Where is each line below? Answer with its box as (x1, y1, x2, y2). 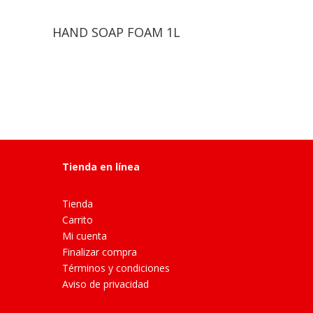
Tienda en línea (62, 160, 140, 174)
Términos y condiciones (62, 261, 170, 275)
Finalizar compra (62, 245, 138, 259)
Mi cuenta (62, 228, 108, 242)
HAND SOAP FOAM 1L (52, 23, 181, 41)
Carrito (62, 212, 94, 226)
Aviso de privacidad (62, 277, 150, 291)
